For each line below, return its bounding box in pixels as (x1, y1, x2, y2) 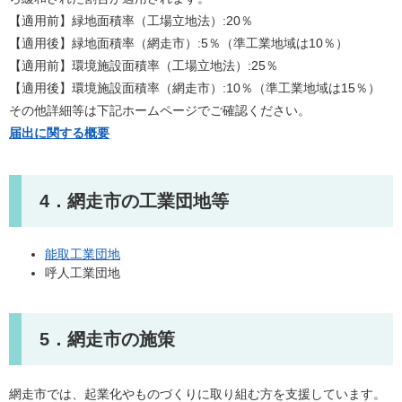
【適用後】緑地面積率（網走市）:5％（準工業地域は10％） (9, 36, 348, 50)
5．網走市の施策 (39, 329, 175, 349)
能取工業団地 (45, 247, 120, 261)
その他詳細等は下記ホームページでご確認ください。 (9, 103, 310, 118)
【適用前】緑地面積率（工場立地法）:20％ (9, 13, 253, 28)
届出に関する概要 (9, 126, 109, 140)
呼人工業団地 (45, 266, 120, 280)
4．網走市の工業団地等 (39, 191, 229, 211)
